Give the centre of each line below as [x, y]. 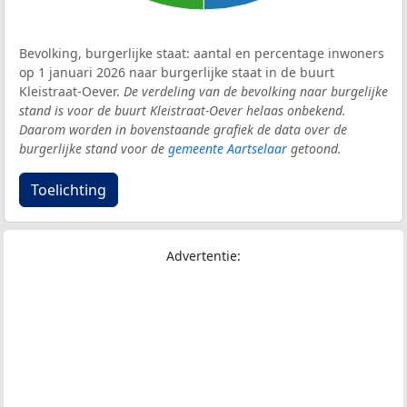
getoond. [314, 149]
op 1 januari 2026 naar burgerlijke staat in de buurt [177, 73]
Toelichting [69, 190]
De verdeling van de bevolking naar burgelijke [256, 92]
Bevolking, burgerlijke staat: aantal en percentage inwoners [202, 54]
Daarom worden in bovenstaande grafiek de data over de [183, 130]
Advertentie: [203, 256]
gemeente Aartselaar [228, 149]
